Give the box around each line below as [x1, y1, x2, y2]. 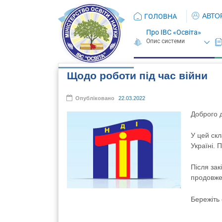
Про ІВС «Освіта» [146, 28, 202, 36]
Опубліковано [75, 95, 116, 101]
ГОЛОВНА [144, 12, 177, 20]
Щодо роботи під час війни [67, 70, 208, 81]
